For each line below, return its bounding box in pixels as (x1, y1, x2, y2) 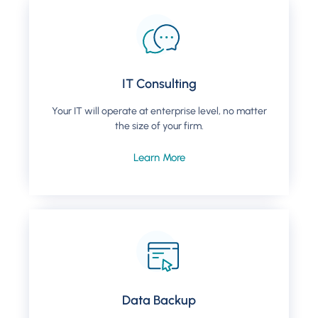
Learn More (133, 151, 185, 165)
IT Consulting (121, 76, 197, 92)
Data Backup (122, 292, 196, 309)
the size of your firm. (114, 120, 204, 133)
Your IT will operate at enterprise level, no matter (51, 105, 267, 118)
